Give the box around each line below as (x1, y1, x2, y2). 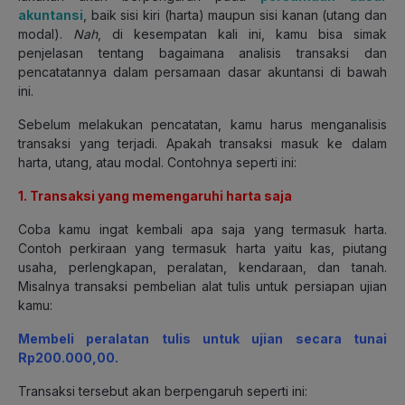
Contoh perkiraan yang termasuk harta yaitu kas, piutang (18, 240, 387, 256)
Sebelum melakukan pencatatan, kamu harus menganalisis (18, 116, 387, 132)
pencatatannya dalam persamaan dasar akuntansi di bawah (18, 63, 387, 80)
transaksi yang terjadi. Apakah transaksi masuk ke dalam (18, 135, 387, 151)
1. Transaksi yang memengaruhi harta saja (18, 187, 292, 203)
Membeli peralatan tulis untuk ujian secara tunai (18, 330, 387, 346)
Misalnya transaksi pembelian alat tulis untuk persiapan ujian (18, 278, 387, 294)
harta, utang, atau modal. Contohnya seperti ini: (18, 154, 297, 170)
